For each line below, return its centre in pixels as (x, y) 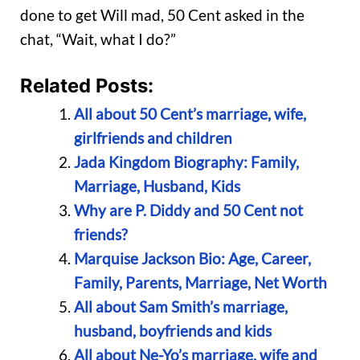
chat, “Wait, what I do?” (98, 39)
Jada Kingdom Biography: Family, (186, 162)
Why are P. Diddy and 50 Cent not (188, 211)
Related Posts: (87, 86)
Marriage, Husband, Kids (157, 186)
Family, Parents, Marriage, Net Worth (200, 283)
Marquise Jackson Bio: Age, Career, (192, 259)
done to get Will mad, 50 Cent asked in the (162, 14)
